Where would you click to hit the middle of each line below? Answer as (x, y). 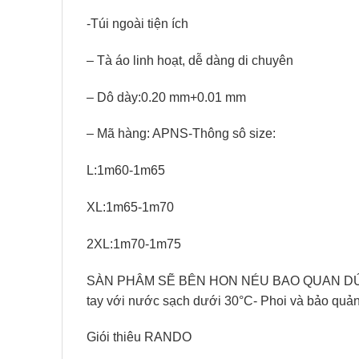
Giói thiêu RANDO (139, 337)
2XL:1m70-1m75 (134, 244)
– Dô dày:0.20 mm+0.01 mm (166, 97)
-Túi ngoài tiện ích (137, 24)
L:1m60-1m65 (126, 171)
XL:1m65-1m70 (130, 208)
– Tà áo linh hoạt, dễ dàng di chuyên (190, 60)
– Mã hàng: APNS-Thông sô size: (181, 134)
